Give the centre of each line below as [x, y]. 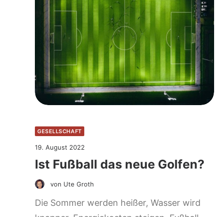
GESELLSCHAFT [60, 131]
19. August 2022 [60, 147]
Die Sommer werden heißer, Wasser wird [118, 202]
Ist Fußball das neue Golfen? [120, 164]
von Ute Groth [72, 184]
